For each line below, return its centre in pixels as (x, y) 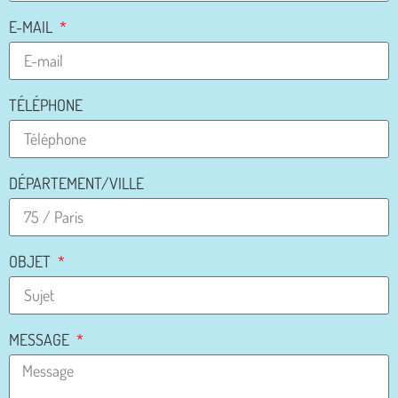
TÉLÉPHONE (46, 104)
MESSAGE (41, 339)
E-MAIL (32, 26)
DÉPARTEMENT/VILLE (76, 183)
